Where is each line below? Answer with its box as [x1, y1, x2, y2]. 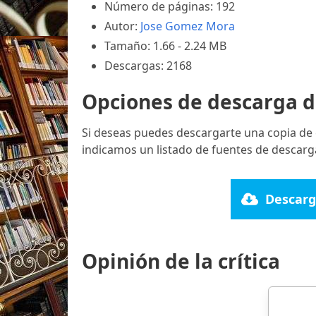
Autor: [104, 18, 140, 34]
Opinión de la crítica [82, 247, 280, 274]
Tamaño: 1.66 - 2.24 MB [104, 37, 226, 54]
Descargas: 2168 [104, 57, 192, 73]
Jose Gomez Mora [140, 18, 235, 34]
